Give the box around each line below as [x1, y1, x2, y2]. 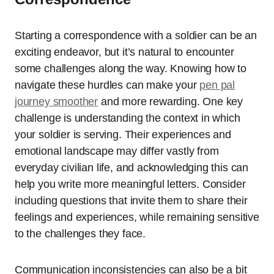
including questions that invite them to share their [15, 194, 248, 207]
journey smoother [15, 95, 98, 108]
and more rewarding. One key [98, 95, 243, 108]
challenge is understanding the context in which [15, 112, 240, 125]
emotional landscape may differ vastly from [15, 145, 219, 158]
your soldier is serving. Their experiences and [15, 128, 231, 141]
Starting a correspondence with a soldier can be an [15, 29, 257, 42]
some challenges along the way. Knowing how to [15, 62, 246, 75]
